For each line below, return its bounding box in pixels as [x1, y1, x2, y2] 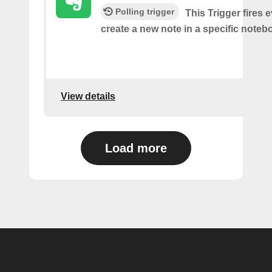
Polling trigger [115, 7, 174, 17]
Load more [105, 141, 167, 155]
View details [61, 90, 115, 101]
